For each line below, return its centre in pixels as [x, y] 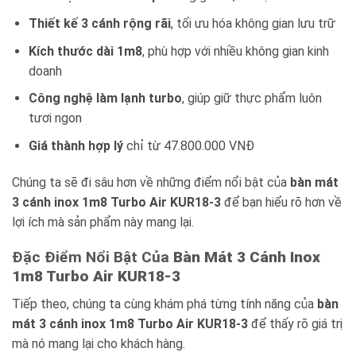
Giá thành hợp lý [75, 145]
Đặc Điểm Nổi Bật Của [93, 257]
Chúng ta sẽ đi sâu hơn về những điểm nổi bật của [151, 182]
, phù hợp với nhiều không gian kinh [235, 51]
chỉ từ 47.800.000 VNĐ [188, 145]
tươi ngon [55, 118]
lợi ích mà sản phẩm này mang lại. [103, 222]
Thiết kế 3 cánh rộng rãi [99, 23]
